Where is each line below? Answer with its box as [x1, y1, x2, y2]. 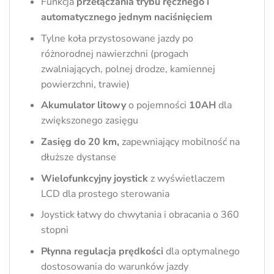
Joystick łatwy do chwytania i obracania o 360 [40, 208, 239, 222]
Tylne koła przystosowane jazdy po [40, 31, 193, 45]
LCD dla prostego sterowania [40, 187, 169, 201]
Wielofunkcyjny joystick [40, 171, 148, 185]
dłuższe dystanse [40, 150, 116, 164]
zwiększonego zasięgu [40, 114, 138, 128]
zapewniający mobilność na [119, 135, 240, 149]
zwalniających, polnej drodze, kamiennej [40, 62, 215, 76]
